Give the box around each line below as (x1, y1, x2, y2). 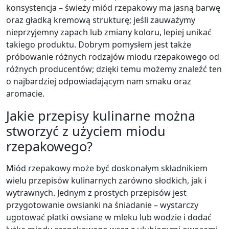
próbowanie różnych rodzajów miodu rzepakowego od (6, 51, 219, 62)
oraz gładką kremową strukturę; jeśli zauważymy (6, 14, 195, 26)
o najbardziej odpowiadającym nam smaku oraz (6, 76, 191, 87)
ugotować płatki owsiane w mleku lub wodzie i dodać (6, 212, 212, 223)
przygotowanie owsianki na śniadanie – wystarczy (6, 199, 198, 211)
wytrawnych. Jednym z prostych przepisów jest (6, 187, 187, 198)
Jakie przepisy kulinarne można (6, 107, 195, 124)
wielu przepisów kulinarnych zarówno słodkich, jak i (6, 175, 207, 186)
